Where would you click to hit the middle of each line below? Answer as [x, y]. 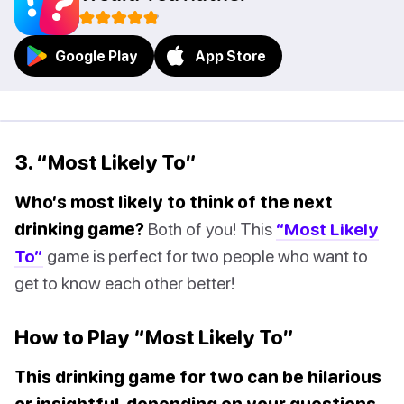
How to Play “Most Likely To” [154, 337]
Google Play [96, 56]
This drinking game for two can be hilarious [198, 377]
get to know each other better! [124, 283]
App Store [230, 56]
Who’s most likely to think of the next [174, 202]
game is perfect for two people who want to [206, 256]
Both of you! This [210, 229]
